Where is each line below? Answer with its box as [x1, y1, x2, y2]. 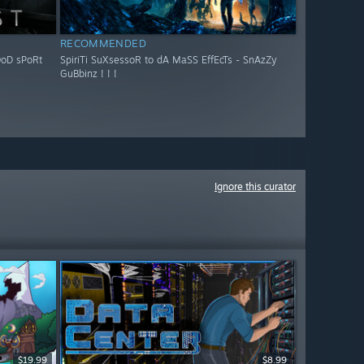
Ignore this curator [214, 180, 296, 193]
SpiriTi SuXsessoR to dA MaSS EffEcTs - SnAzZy [59, 54, 277, 67]
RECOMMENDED [59, 37, 147, 50]
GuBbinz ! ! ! [59, 67, 117, 80]
